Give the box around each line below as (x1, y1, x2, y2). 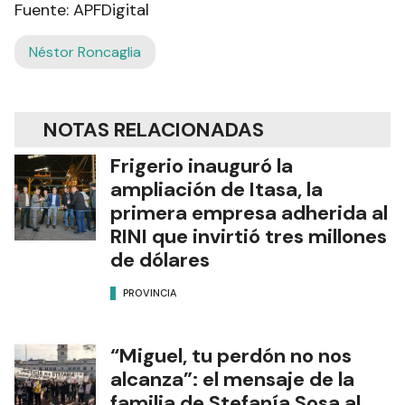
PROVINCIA (123, 287, 176, 300)
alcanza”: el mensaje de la (110, 365, 354, 392)
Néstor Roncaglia (29, 42, 141, 61)
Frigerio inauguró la (110, 152, 293, 179)
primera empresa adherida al (110, 199, 388, 226)
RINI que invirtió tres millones (110, 222, 387, 250)
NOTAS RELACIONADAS (43, 116, 264, 143)
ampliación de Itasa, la (110, 175, 323, 202)
